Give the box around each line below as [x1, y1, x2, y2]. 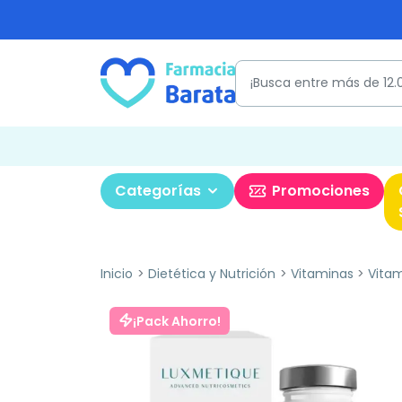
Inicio [100, 265, 133, 283]
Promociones [272, 180, 370, 201]
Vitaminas [290, 265, 354, 283]
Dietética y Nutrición [147, 265, 275, 283]
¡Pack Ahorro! [133, 311, 221, 330]
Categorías [115, 180, 201, 201]
